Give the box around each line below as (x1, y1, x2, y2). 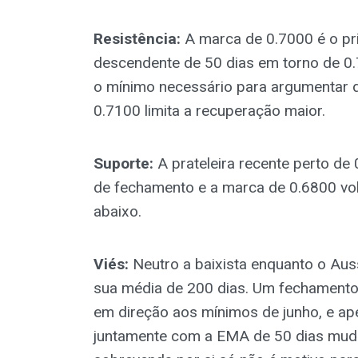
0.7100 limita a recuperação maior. (93, 101, 325, 120)
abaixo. (93, 201, 141, 221)
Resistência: (93, 29, 181, 48)
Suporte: (93, 153, 153, 173)
